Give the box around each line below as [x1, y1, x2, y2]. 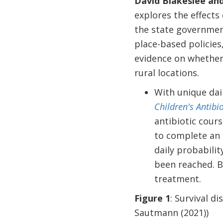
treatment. [154, 173, 201, 185]
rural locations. [134, 67, 202, 79]
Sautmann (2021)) [134, 207, 209, 219]
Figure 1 [134, 192, 170, 204]
